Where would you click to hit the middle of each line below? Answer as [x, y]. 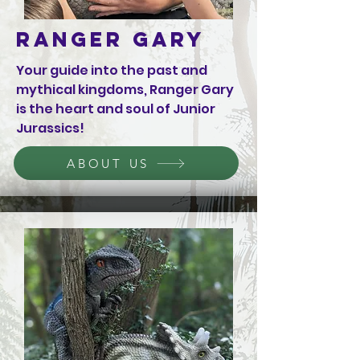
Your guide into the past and [112, 70]
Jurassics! [50, 128]
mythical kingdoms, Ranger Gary [125, 90]
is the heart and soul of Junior [116, 109]
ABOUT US [108, 163]
